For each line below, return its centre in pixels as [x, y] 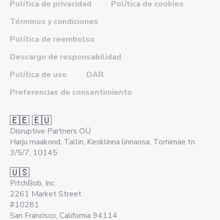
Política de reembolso [52, 39]
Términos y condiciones [54, 21]
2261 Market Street [46, 194]
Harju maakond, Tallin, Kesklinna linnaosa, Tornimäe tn [102, 142]
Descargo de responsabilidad [66, 57]
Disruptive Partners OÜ [50, 131]
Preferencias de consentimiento [71, 92]
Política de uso [38, 74]
